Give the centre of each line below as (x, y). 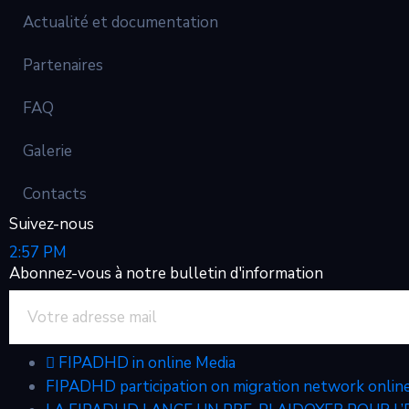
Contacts (55, 194)
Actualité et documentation (121, 22)
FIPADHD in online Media (147, 363)
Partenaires (63, 65)
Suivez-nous (52, 224)
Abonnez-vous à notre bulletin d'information (166, 273)
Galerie (47, 151)
